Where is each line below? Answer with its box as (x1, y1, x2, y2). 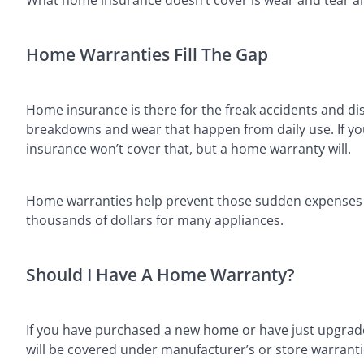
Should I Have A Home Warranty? (26, 262, 295, 286)
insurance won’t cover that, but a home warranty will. (26, 139, 351, 158)
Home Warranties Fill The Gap (26, 42, 268, 66)
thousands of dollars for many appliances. (26, 210, 284, 229)
